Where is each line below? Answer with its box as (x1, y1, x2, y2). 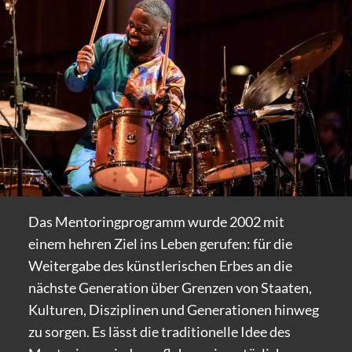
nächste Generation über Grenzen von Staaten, (27, 279, 312, 297)
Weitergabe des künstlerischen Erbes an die (27, 257, 292, 275)
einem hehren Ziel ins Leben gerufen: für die (27, 235, 292, 253)
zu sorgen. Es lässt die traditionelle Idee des (27, 323, 291, 341)
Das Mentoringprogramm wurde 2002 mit (27, 213, 284, 231)
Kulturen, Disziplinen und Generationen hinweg (27, 301, 319, 319)
